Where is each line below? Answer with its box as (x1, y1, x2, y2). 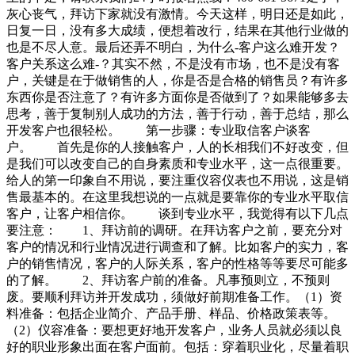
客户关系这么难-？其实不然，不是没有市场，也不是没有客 (6, 57, 340, 71)
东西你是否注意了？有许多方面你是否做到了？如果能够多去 (6, 90, 349, 105)
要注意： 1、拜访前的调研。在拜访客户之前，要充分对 (6, 223, 342, 238)
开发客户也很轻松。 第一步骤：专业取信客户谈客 (6, 124, 311, 138)
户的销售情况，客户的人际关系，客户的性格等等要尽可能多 (6, 257, 349, 271)
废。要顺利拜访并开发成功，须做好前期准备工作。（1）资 (6, 290, 342, 304)
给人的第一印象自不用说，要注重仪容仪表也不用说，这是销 (6, 174, 349, 188)
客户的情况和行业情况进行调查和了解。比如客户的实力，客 (6, 240, 349, 254)
